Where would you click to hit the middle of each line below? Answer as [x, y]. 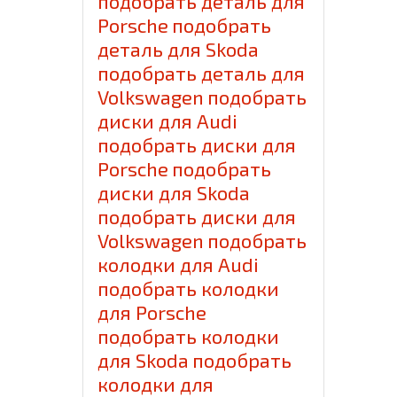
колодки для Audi [179, 265]
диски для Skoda [174, 193]
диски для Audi [168, 121]
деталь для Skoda [179, 49]
